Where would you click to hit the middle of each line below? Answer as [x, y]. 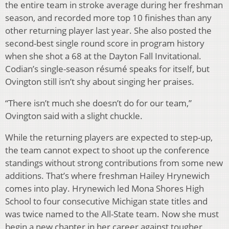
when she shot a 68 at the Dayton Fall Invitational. [103, 56]
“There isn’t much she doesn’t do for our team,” [98, 103]
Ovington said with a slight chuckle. [74, 116]
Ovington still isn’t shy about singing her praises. [100, 82]
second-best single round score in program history [105, 43]
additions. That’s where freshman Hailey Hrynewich [107, 176]
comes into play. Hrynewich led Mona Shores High [105, 189]
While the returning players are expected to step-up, [109, 138]
